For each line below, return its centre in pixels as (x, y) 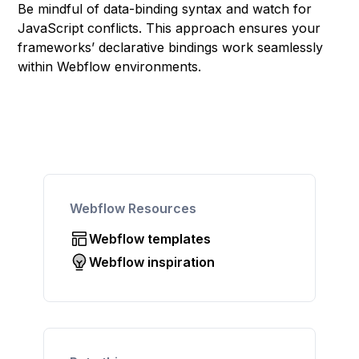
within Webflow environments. (110, 67)
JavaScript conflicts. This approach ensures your (169, 28)
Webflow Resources (133, 208)
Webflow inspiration (152, 262)
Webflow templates (150, 239)
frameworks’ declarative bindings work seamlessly (171, 47)
